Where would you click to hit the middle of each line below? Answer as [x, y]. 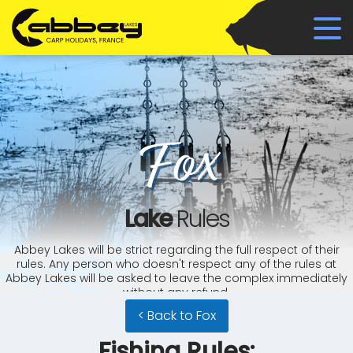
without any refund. [176, 292]
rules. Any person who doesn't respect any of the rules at [176, 264]
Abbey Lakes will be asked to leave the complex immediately [176, 278]
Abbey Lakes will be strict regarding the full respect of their [176, 250]
